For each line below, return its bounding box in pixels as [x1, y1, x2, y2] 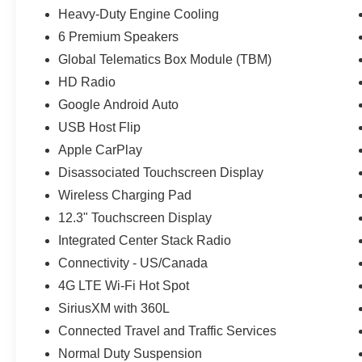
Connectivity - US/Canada [58, 255, 208, 270]
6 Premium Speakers [58, 29, 179, 44]
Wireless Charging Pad [58, 187, 192, 202]
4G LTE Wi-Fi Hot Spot [58, 278, 190, 293]
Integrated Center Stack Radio [58, 233, 232, 247]
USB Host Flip [58, 120, 141, 134]
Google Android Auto [58, 97, 179, 112]
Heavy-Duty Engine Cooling [58, 6, 220, 21]
